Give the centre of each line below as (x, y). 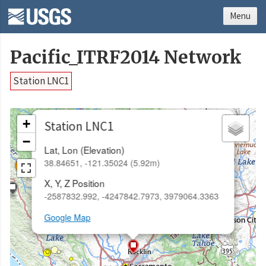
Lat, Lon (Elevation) (84, 149)
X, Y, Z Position (75, 183)
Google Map (67, 218)
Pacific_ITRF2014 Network (126, 58)
